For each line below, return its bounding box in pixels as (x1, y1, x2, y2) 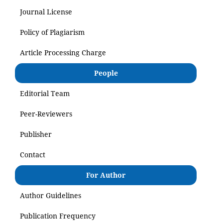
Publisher (20, 129, 52, 139)
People (94, 68, 118, 78)
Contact (20, 149, 45, 159)
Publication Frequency (20, 211, 96, 221)
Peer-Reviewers (20, 109, 72, 118)
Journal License (20, 6, 72, 16)
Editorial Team (20, 88, 70, 98)
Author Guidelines (20, 190, 81, 200)
